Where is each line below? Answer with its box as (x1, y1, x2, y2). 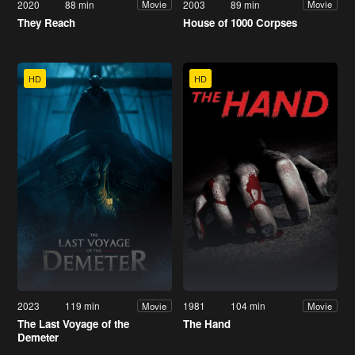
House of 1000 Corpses (183, 14, 297, 30)
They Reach (17, 14, 75, 30)
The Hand (183, 316, 231, 332)
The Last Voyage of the (17, 316, 129, 332)
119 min (65, 299, 101, 313)
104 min (231, 299, 266, 313)
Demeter (17, 330, 59, 345)
